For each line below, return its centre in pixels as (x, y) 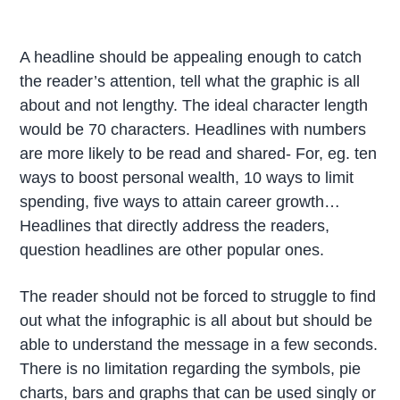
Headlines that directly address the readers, (175, 225)
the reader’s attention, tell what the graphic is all (190, 81)
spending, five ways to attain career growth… (180, 201)
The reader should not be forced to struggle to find (198, 296)
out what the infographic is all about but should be (196, 320)
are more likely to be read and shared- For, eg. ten (199, 153)
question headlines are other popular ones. (172, 250)
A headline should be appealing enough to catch (191, 57)
